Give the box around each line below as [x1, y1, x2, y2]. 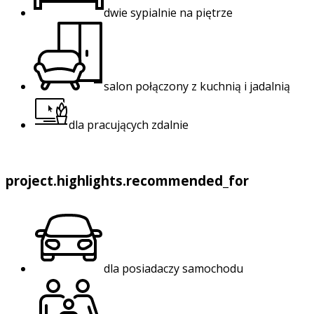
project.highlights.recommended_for [6, 172, 249, 190]
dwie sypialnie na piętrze [104, 4, 233, 20]
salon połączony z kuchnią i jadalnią [104, 78, 290, 94]
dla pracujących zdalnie [69, 116, 189, 132]
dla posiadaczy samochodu [104, 261, 243, 276]
